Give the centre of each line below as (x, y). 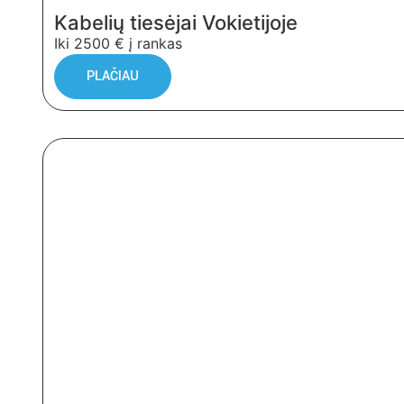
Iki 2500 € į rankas (118, 43)
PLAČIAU (113, 76)
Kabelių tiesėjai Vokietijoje (176, 23)
